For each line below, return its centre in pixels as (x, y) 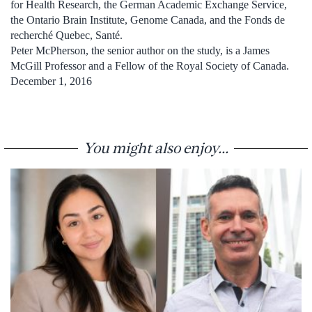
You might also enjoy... (156, 147)
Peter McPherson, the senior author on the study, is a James (140, 50)
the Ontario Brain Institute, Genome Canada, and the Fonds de (148, 19)
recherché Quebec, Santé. (67, 35)
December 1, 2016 (51, 81)
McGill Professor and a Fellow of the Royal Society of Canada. (150, 65)
